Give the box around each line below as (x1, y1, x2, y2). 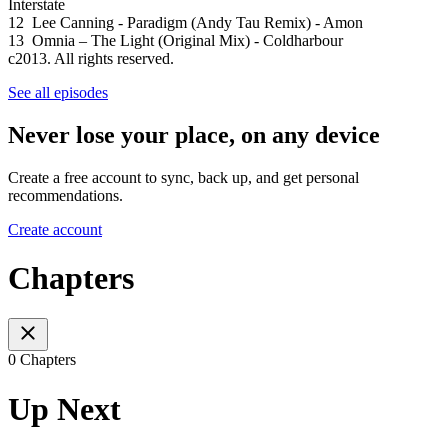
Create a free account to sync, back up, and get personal (8, 168, 359, 186)
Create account (8, 220, 102, 238)
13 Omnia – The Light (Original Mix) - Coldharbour (8, 31, 343, 49)
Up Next (8, 390, 121, 427)
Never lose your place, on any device (8, 121, 380, 148)
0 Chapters (8, 351, 76, 369)
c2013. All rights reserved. (8, 49, 174, 67)
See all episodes (8, 83, 108, 101)
